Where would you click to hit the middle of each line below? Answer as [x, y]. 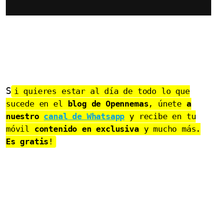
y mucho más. [170, 129]
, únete [167, 104]
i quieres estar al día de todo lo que [102, 91]
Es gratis [27, 141]
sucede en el [34, 104]
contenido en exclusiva [86, 129]
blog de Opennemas [106, 104]
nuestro [25, 116]
